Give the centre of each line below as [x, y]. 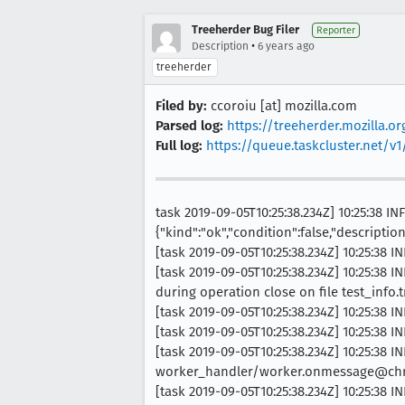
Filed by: [181, 106]
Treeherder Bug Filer [245, 29]
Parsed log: [189, 126]
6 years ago [286, 46]
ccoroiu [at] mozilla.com [282, 106]
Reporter [336, 30]
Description [220, 46]
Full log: [179, 146]
